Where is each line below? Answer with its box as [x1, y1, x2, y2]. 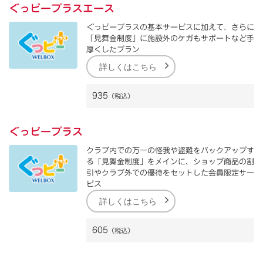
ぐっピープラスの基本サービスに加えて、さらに [86, 23, 254, 31]
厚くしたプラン [86, 45, 140, 53]
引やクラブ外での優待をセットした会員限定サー [86, 168, 254, 177]
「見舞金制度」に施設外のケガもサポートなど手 [86, 34, 254, 42]
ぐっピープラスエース [9, 2, 114, 14]
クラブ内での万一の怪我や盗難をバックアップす [86, 146, 254, 154]
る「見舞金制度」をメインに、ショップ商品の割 [86, 157, 254, 166]
